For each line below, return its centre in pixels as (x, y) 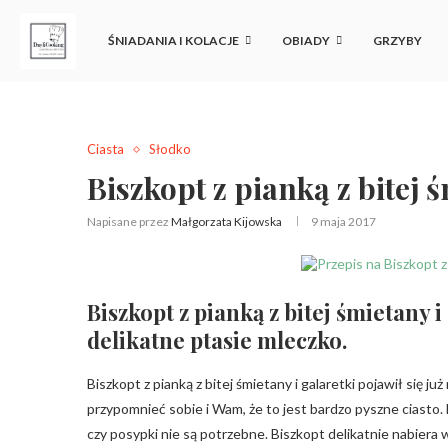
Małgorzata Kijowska (226, 221)
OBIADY (306, 40)
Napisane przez (129, 221)
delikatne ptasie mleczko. (217, 340)
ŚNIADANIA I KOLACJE (173, 40)
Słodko (170, 149)
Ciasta (105, 149)
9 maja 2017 (343, 221)
